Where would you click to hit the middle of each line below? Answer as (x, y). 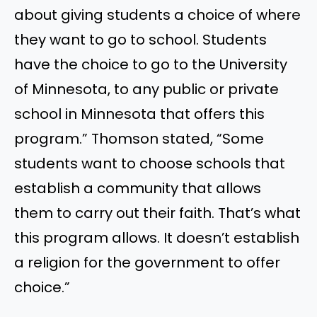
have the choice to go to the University (151, 64)
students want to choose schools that (150, 163)
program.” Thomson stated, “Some (139, 138)
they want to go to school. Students (140, 39)
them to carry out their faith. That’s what (157, 213)
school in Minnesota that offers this (139, 114)
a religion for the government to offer (147, 262)
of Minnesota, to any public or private (146, 89)
